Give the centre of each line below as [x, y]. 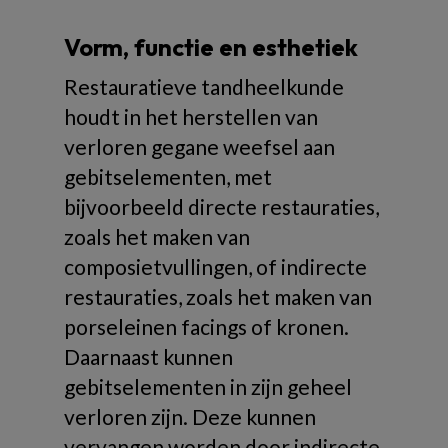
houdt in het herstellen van [191, 116]
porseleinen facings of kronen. [206, 326]
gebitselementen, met [168, 176]
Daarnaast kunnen [148, 356]
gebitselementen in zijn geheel [208, 386]
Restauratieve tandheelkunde [204, 86]
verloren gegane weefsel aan [199, 146]
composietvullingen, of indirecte [215, 266]
